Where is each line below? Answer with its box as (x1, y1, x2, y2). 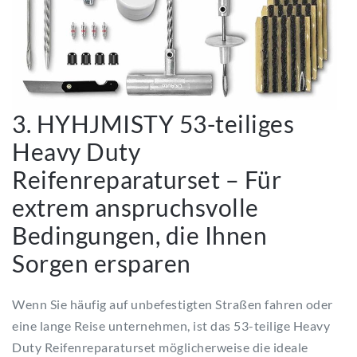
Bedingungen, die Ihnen (12, 221, 267, 250)
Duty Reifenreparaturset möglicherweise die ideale (12, 339, 308, 355)
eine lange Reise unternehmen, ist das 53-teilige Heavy (12, 318, 330, 334)
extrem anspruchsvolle (12, 193, 259, 222)
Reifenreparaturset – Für (12, 165, 281, 194)
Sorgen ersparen (12, 249, 191, 278)
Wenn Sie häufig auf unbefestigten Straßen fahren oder (12, 296, 333, 312)
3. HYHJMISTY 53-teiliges (12, 109, 294, 139)
